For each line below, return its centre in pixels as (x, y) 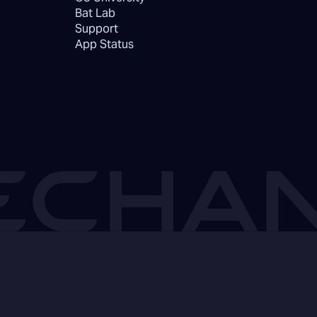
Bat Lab (95, 13)
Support (96, 29)
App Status (104, 45)
